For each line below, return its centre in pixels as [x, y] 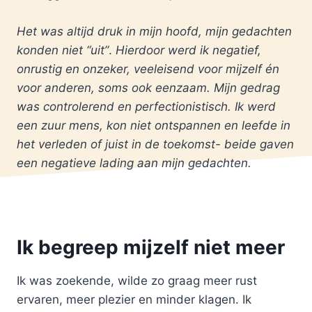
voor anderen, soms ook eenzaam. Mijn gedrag [148, 88]
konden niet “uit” [63, 50]
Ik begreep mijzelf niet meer [151, 247]
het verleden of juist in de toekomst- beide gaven [155, 145]
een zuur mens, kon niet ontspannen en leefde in [154, 126]
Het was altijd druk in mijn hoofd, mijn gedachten [154, 32]
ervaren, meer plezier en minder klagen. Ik [134, 299]
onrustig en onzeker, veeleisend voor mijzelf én [148, 69]
